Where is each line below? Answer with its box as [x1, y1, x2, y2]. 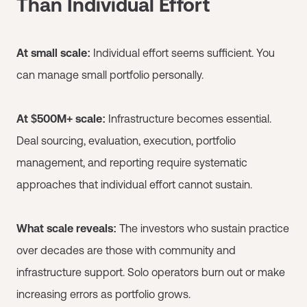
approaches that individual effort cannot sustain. [16, 177, 252, 191]
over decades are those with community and [16, 243, 236, 256]
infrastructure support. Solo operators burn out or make [16, 265, 285, 278]
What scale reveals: [16, 221, 116, 234]
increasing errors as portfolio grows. [16, 287, 191, 300]
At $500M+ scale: [16, 112, 106, 125]
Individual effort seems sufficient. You [90, 46, 275, 59]
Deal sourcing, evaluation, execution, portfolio [16, 134, 236, 147]
